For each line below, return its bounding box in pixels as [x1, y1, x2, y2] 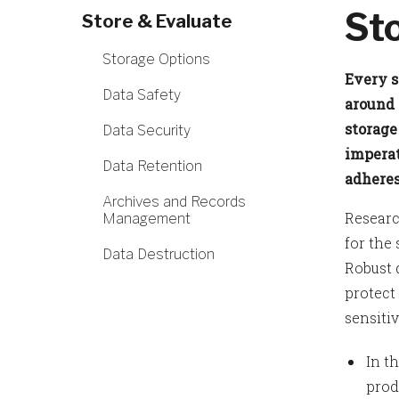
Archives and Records [102, 193, 246, 210]
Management [102, 210, 191, 227]
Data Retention [102, 158, 202, 175]
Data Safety [102, 86, 181, 103]
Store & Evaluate [82, 11, 232, 32]
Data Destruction [102, 246, 215, 263]
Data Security [102, 122, 191, 139]
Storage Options [102, 51, 210, 68]
